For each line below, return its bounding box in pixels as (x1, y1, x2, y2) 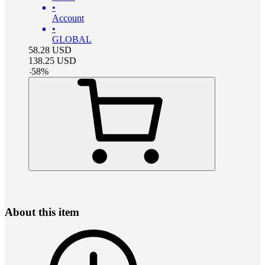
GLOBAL (52, 34, 92, 44)
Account (52, 12, 84, 23)
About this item (5, 205, 79, 218)
